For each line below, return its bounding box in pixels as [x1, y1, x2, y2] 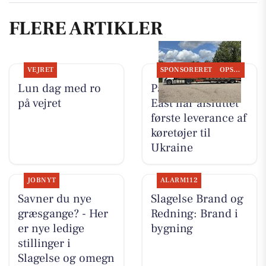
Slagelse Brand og [150, 191, 243, 207]
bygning [150, 221, 193, 237]
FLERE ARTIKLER [9, 15, 163, 41]
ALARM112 [160, 176, 198, 185]
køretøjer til [150, 125, 211, 141]
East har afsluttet [150, 96, 239, 112]
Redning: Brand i [150, 206, 238, 222]
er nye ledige [17, 221, 84, 237]
